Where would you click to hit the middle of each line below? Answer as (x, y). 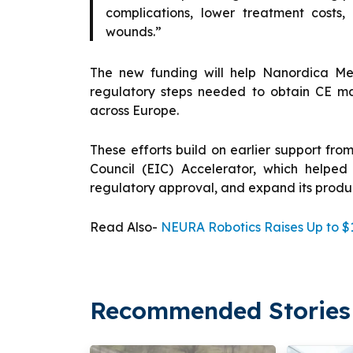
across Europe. (134, 110)
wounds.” (134, 31)
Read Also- (125, 227)
